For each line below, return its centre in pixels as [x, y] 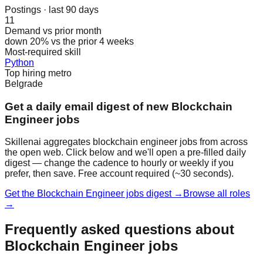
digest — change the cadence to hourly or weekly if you [119, 163]
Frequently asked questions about [119, 230]
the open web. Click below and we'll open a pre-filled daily [125, 153]
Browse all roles [217, 194]
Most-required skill [43, 52]
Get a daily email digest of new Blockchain [119, 106]
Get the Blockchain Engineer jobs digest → [94, 194]
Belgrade [24, 83]
